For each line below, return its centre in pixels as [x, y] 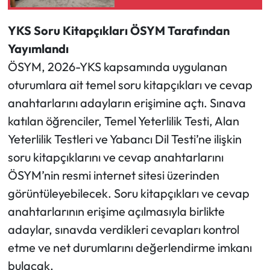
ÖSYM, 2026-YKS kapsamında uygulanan [117, 67]
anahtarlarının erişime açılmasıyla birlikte [116, 212]
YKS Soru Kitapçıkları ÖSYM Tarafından [118, 31]
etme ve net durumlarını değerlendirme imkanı [130, 248]
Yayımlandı [38, 49]
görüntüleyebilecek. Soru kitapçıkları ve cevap [128, 193]
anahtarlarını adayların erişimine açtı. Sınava [127, 103]
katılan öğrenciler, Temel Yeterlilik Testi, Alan [123, 121]
